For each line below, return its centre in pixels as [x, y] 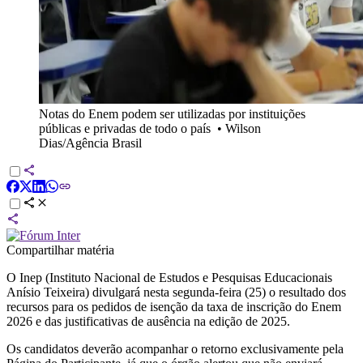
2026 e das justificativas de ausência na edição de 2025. [148, 321]
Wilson [243, 128]
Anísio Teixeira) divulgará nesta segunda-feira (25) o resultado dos [176, 292]
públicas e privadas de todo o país [125, 128]
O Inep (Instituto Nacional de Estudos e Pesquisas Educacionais [169, 277]
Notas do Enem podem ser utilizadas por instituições [172, 113]
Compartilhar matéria [60, 250]
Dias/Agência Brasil [90, 143]
